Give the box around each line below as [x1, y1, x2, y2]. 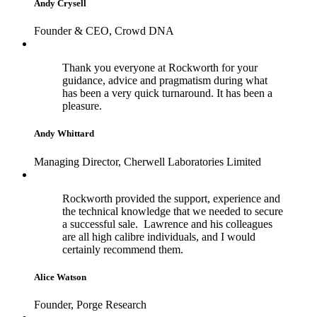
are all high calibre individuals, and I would [62, 230, 255, 243]
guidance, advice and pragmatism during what [62, 74, 267, 87]
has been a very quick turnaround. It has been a [62, 87, 272, 100]
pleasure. [62, 100, 102, 113]
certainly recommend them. [62, 243, 183, 255]
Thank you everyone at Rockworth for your [62, 62, 258, 74]
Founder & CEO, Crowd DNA [34, 25, 174, 38]
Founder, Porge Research [34, 298, 146, 311]
